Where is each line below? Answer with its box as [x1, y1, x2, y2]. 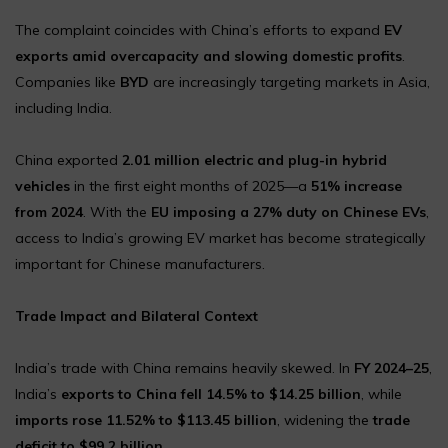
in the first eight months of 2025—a [70, 176, 311, 195]
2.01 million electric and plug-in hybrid [122, 150, 387, 169]
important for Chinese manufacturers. [15, 254, 265, 273]
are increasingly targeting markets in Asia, [149, 72, 430, 91]
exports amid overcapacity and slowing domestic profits [15, 46, 402, 65]
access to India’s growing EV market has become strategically [15, 228, 425, 247]
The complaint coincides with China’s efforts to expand [15, 20, 384, 39]
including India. [15, 98, 112, 117]
